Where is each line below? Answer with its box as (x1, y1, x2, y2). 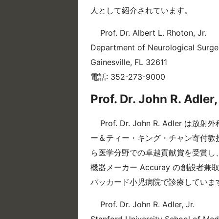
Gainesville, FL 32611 (90, 57, 167, 67)
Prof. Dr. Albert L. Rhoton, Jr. (100, 27, 206, 38)
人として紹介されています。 (90, 5, 192, 15)
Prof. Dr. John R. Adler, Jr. (100, 199, 195, 210)
